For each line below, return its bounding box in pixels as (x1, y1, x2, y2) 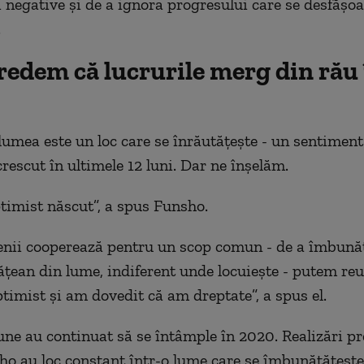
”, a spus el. (251, 285, 327, 305)
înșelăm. (226, 155, 288, 175)
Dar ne (180, 155, 227, 175)
